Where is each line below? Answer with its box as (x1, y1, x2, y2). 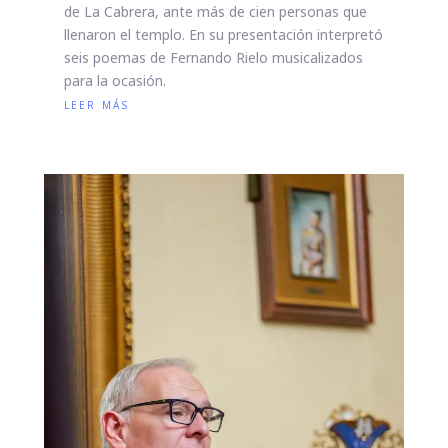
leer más (63, 93, 129, 115)
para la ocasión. (63, 70, 166, 92)
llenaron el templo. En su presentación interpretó (63, 24, 383, 46)
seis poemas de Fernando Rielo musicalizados (63, 47, 363, 69)
